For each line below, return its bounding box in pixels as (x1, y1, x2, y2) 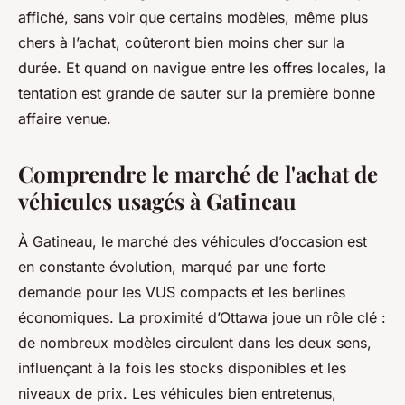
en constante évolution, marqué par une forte (18, 257, 325, 276)
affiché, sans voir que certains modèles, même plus (18, 7, 368, 26)
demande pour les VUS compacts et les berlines (18, 282, 345, 301)
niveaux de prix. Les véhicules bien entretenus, (18, 383, 336, 402)
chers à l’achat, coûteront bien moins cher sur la (18, 33, 344, 52)
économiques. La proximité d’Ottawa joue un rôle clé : (18, 307, 386, 326)
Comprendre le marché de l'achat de (18, 158, 378, 188)
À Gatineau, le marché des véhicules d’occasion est (18, 231, 367, 250)
